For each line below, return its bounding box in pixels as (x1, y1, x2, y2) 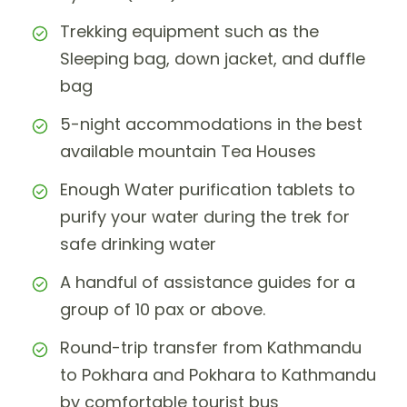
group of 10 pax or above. (60, 298, 265, 322)
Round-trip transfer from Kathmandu (60, 336, 362, 360)
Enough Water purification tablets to (60, 178, 355, 202)
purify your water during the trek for (60, 205, 350, 229)
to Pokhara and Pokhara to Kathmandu (60, 363, 376, 387)
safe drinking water (60, 233, 216, 256)
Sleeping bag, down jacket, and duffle (60, 47, 365, 71)
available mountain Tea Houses (60, 140, 316, 164)
